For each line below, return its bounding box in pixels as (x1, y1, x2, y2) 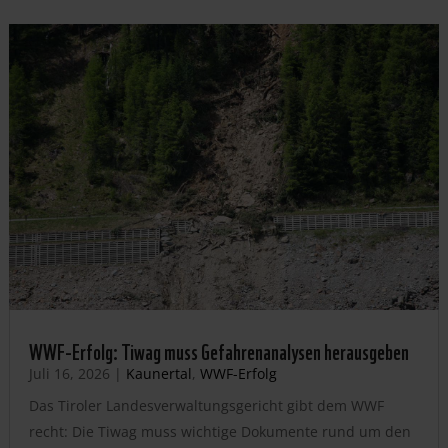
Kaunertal (125, 364, 192, 384)
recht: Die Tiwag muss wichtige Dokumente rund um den (28, 422, 411, 442)
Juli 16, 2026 (28, 364, 110, 384)
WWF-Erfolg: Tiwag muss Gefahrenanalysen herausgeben (28, 334, 409, 367)
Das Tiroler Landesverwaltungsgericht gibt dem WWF (28, 396, 384, 416)
